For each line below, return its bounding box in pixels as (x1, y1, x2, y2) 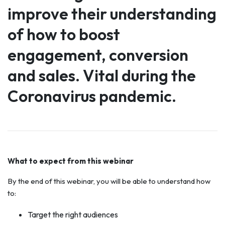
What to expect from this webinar (8, 156, 134, 166)
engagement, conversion (8, 45, 188, 65)
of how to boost (8, 24, 120, 44)
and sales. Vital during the (8, 65, 196, 85)
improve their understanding (8, 4, 216, 24)
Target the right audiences (28, 209, 118, 219)
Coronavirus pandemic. (8, 86, 176, 106)
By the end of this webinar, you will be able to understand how (8, 176, 210, 186)
